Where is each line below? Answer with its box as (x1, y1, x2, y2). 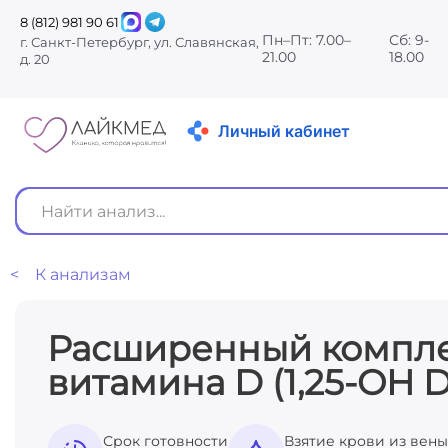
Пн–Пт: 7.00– (262, 30, 352, 49)
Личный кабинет (218, 121, 350, 142)
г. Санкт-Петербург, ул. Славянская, (20, 34, 259, 50)
